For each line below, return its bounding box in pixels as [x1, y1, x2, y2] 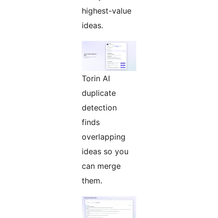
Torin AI [82, 73, 110, 84]
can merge [82, 161, 121, 171]
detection [82, 103, 117, 113]
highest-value [82, 6, 131, 16]
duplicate [82, 88, 116, 98]
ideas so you [82, 146, 128, 157]
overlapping [82, 132, 126, 142]
